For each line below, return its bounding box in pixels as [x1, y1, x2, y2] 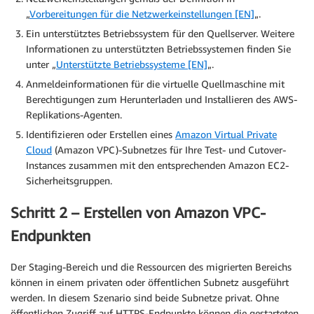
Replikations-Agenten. [26, 109, 122, 121]
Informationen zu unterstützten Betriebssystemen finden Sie [26, 43, 291, 55]
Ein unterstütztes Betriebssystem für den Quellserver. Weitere [26, 27, 294, 40]
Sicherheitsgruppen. [26, 175, 112, 187]
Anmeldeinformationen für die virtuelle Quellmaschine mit [26, 78, 285, 90]
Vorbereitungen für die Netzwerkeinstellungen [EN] [29, 8, 254, 20]
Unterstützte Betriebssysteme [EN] [56, 58, 207, 71]
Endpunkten [11, 226, 90, 245]
